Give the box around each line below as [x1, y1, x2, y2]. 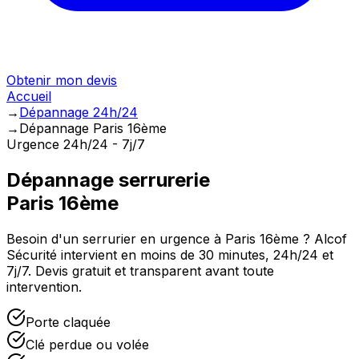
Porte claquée [26, 313, 111, 330]
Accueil [6, 88, 51, 104]
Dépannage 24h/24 [19, 104, 138, 120]
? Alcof [299, 230, 347, 247]
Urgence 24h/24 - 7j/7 [6, 136, 145, 152]
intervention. [6, 278, 82, 295]
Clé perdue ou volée [26, 336, 149, 353]
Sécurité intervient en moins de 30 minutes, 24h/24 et [6, 246, 333, 263]
